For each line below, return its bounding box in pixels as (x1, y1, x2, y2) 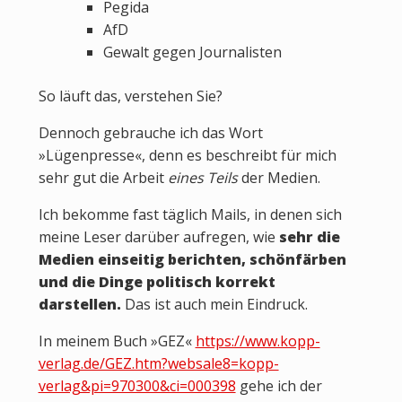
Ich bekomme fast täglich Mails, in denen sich (38, 205, 342, 225)
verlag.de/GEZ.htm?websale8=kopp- (38, 354, 279, 374)
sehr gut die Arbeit (38, 168, 168, 188)
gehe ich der (235, 376, 322, 397)
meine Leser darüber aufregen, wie (38, 227, 275, 248)
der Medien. (240, 168, 320, 188)
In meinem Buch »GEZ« (38, 331, 196, 352)
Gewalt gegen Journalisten (102, 42, 282, 63)
